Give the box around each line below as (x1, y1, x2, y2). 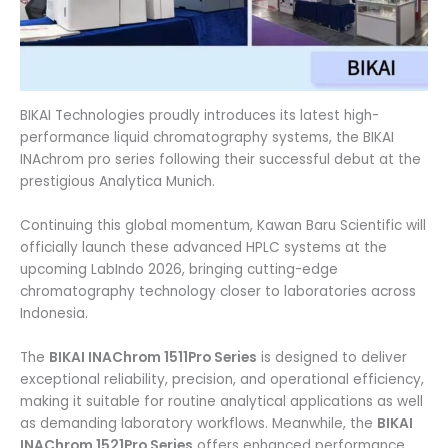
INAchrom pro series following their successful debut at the (20, 150, 421, 170)
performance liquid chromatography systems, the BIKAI (20, 128, 394, 148)
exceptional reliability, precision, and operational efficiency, (20, 369, 424, 389)
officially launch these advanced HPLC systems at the (20, 237, 387, 257)
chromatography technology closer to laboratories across (20, 281, 416, 301)
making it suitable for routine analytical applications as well (20, 391, 423, 411)
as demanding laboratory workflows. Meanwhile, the (20, 413, 377, 433)
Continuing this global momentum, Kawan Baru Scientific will (20, 215, 426, 235)
